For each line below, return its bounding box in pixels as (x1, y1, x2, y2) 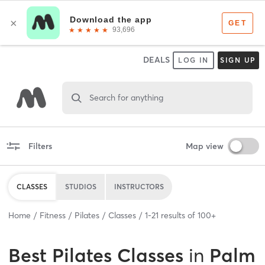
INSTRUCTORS (114, 182, 164, 191)
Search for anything (89, 92, 163, 103)
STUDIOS (65, 182, 96, 191)
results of (159, 209, 198, 221)
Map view (185, 140, 224, 151)
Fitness (40, 209, 66, 221)
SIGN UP (219, 56, 257, 64)
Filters (28, 140, 52, 151)
